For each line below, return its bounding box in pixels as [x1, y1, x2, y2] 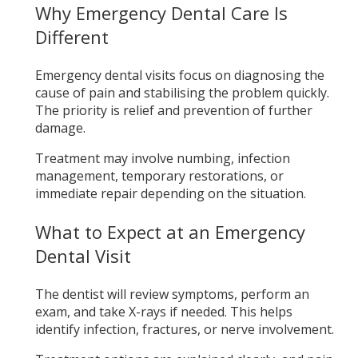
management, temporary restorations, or [34, 166, 284, 185]
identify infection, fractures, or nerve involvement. [34, 320, 334, 338]
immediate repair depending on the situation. [34, 184, 306, 202]
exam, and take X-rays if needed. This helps [34, 302, 292, 320]
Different [34, 24, 109, 49]
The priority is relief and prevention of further [34, 101, 312, 119]
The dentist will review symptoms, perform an [34, 284, 309, 303]
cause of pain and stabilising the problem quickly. [34, 83, 329, 101]
